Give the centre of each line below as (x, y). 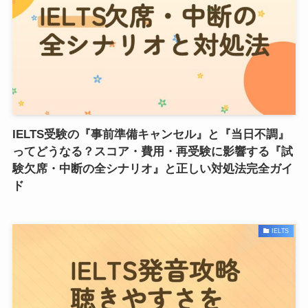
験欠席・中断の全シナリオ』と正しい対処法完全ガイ (152, 169)
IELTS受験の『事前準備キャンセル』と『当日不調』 (151, 135)
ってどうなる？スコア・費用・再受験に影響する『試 (152, 152)
